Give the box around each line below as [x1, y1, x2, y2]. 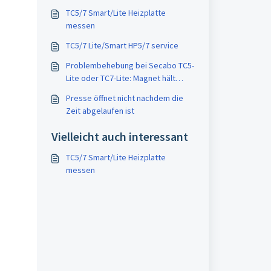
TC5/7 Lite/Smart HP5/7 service [65, 40, 178, 51]
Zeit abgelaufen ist [65, 105, 134, 116]
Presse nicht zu [65, 85, 122, 96]
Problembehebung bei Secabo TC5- [65, 60, 194, 71]
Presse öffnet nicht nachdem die [65, 93, 183, 103]
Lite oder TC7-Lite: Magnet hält [65, 73, 175, 83]
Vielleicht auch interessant [51, 129, 188, 144]
